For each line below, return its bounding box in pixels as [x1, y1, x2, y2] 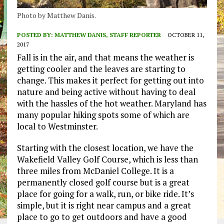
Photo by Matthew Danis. [16, 10, 96, 20]
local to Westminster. [16, 120, 98, 132]
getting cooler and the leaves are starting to [16, 63, 185, 75]
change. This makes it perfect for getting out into [16, 74, 204, 86]
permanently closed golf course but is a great [16, 176, 189, 188]
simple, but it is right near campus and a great [16, 199, 191, 211]
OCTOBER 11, [167, 31, 204, 39]
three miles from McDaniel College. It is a [16, 165, 174, 177]
